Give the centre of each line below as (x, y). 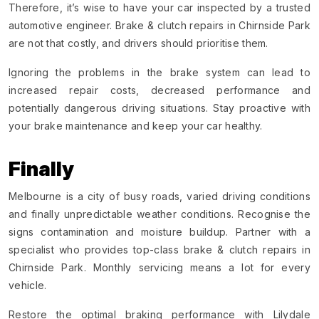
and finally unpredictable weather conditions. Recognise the (159, 214)
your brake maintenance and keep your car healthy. (136, 125)
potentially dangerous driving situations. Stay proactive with (159, 108)
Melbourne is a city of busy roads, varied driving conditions (159, 196)
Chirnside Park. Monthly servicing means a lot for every (159, 267)
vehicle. (28, 285)
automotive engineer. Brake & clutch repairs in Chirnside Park (159, 25)
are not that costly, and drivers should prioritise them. (138, 43)
